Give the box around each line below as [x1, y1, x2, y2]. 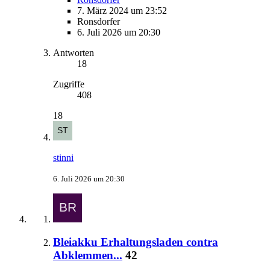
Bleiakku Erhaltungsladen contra [53, 236, 218, 249]
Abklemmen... [53, 249, 122, 262]
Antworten [53, 47, 94, 58]
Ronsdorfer [77, 16, 120, 27]
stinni [53, 152, 74, 163]
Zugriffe [53, 78, 84, 89]
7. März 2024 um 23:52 [77, 5, 167, 16]
